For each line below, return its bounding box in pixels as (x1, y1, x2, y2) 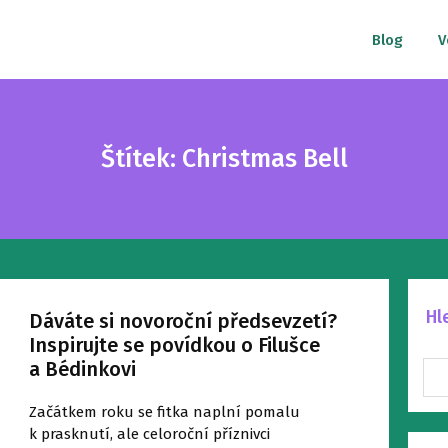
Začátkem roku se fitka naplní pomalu (28, 403, 300, 421)
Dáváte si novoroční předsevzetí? (28, 309, 337, 333)
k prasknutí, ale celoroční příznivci (28, 425, 270, 443)
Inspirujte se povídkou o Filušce (28, 333, 320, 357)
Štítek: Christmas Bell (100, 144, 348, 174)
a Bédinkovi (28, 357, 136, 381)
